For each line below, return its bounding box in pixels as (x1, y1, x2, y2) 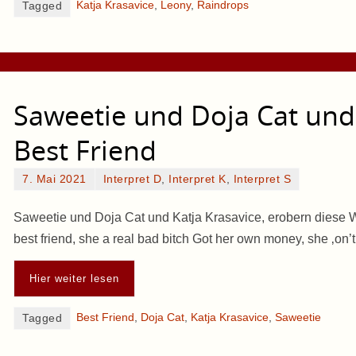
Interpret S (233, 173, 291, 186)
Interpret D (103, 173, 161, 186)
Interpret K (168, 173, 226, 186)
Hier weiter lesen (29, 272, 119, 284)
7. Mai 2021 (22, 173, 87, 186)
